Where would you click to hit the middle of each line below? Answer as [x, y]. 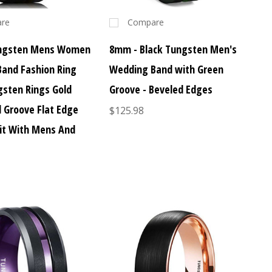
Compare [145, 22]
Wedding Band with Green [166, 70]
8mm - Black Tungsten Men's [173, 49]
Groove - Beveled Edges [161, 90]
